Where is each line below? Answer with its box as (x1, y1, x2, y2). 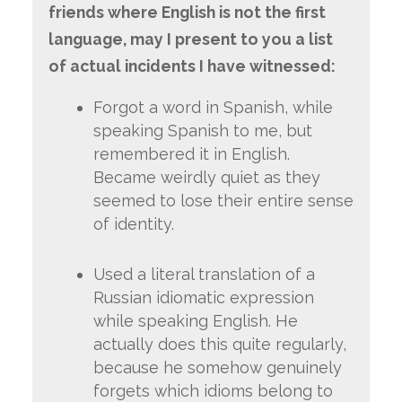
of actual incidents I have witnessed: (48, 57, 336, 76)
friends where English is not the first (48, 3, 326, 22)
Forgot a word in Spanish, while (92, 97, 333, 117)
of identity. (92, 214, 174, 233)
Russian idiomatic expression (92, 287, 314, 307)
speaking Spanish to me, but (92, 120, 312, 140)
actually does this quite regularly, (92, 334, 346, 354)
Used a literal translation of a (92, 264, 315, 284)
